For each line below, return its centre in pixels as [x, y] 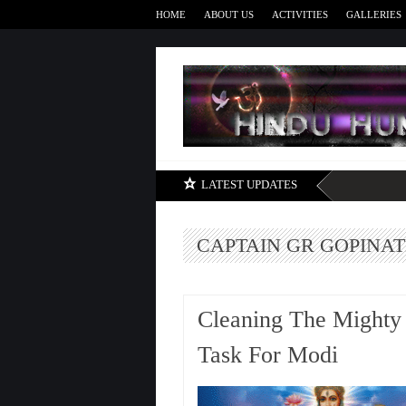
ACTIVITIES [300, 14]
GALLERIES [374, 14]
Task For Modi [268, 355]
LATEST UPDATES [249, 184]
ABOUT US [229, 14]
